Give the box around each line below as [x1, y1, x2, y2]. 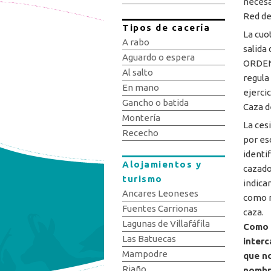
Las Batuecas [122, 233, 176, 244]
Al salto [122, 67, 153, 77]
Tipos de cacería [122, 22, 210, 33]
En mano [122, 82, 159, 93]
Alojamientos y [122, 159, 201, 169]
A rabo [122, 37, 149, 47]
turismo [122, 174, 163, 184]
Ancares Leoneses [122, 188, 198, 198]
